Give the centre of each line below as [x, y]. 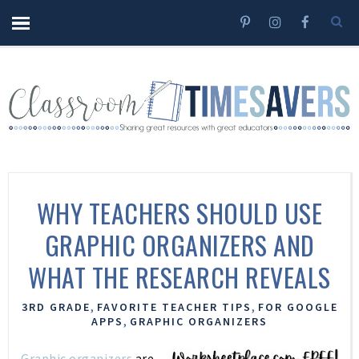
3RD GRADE [56, 307]
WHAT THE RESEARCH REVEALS [179, 277]
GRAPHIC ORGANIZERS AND [179, 245]
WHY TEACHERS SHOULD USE [179, 213]
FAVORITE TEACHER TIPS [174, 307]
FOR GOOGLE [298, 307]
